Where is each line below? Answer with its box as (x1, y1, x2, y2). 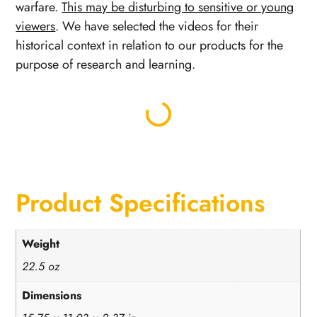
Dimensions (22, 287, 82, 304)
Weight (22, 235, 60, 252)
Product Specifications (16, 184, 265, 221)
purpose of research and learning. (16, 54, 196, 74)
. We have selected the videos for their (55, 16, 259, 35)
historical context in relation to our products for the (16, 35, 284, 54)
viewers (16, 16, 56, 35)
